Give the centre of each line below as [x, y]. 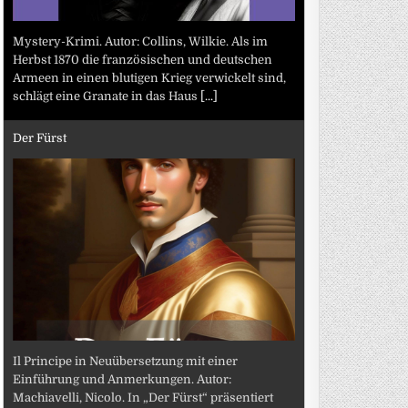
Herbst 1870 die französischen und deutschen [143, 59]
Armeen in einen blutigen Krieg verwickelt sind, [150, 77]
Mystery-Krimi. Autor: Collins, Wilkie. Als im [141, 41]
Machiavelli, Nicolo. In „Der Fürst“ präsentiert [143, 397]
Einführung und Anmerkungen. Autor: [122, 379]
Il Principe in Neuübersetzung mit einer [126, 361]
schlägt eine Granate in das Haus [107, 96]
